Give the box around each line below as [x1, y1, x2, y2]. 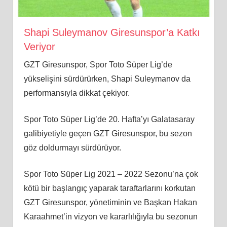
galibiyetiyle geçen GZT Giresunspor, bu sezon [23, 129, 192, 138]
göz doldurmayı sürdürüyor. [23, 143, 121, 153]
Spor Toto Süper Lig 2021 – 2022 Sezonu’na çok [23, 170, 198, 179]
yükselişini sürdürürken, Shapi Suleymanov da [23, 74, 191, 84]
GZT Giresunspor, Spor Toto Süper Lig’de [23, 60, 172, 69]
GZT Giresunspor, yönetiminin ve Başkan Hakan [23, 198, 197, 207]
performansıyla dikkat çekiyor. [23, 89, 130, 98]
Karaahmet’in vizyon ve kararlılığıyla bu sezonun [23, 212, 198, 221]
